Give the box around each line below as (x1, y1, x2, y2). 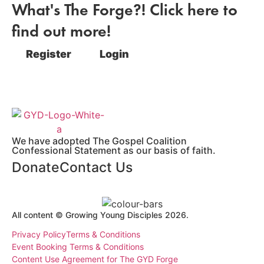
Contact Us (60, 159, 133, 176)
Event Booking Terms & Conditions (12, 242, 144, 252)
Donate (12, 159, 60, 176)
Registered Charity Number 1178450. (12, 220, 156, 230)
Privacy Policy (12, 229, 66, 240)
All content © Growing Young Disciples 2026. (12, 209, 189, 220)
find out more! (12, 21, 111, 41)
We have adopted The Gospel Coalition (12, 135, 187, 147)
